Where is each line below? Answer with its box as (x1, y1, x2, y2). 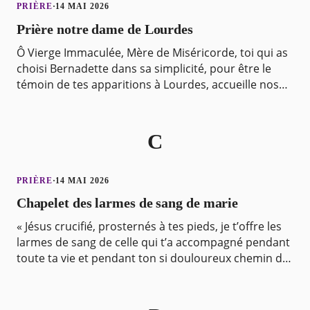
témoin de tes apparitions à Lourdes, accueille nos (16, 76, 279, 92)
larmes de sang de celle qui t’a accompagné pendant (16, 235, 290, 250)
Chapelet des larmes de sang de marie (16, 194, 239, 210)
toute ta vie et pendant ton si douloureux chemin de (16, 250, 289, 266)
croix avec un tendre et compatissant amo (16, 266, 237, 282)
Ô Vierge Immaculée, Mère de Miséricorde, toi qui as (16, 44, 288, 60)
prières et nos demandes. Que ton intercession (16, 92, 262, 108)
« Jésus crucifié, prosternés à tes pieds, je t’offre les (16, 219, 282, 235)
